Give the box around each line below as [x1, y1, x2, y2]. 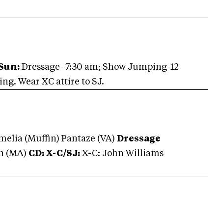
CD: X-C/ [28, 149, 66, 158]
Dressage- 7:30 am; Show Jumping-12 [20, 63, 179, 72]
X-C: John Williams [80, 149, 164, 158]
